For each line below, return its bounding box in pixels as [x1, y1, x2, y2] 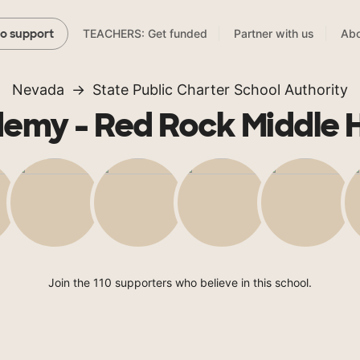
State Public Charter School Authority [92, 81, 348, 99]
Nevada [12, 81, 64, 99]
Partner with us [234, 27, 314, 41]
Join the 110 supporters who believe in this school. [48, 276, 312, 290]
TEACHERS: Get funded [83, 27, 207, 41]
